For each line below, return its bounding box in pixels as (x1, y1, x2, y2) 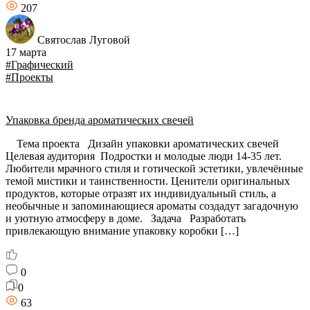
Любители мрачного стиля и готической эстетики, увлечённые (6, 163, 303, 174)
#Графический (6, 59, 73, 71)
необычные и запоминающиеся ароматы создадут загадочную (6, 200, 298, 212)
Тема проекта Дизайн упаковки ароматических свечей (6, 138, 287, 149)
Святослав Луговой (35, 34, 130, 46)
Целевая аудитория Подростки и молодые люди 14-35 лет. (6, 150, 282, 162)
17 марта (6, 46, 46, 58)
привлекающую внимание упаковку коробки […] (6, 225, 239, 237)
